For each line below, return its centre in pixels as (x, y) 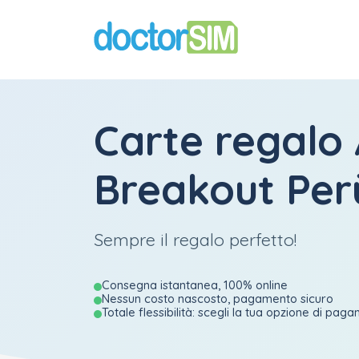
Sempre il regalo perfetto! (195, 239)
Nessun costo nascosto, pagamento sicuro (218, 298)
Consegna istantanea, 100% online (195, 285)
